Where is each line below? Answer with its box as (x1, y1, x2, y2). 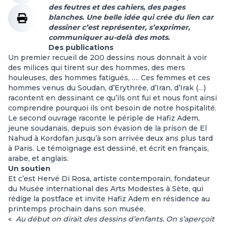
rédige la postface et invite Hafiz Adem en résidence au (8, 194, 210, 203)
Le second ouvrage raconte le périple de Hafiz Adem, (8, 114, 200, 123)
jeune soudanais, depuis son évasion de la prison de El (8, 124, 207, 133)
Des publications (48, 43, 114, 52)
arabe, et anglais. (8, 154, 69, 163)
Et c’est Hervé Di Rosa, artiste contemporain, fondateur (8, 174, 210, 183)
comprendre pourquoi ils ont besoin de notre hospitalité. (8, 103, 216, 112)
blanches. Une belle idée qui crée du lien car (48, 13, 213, 22)
